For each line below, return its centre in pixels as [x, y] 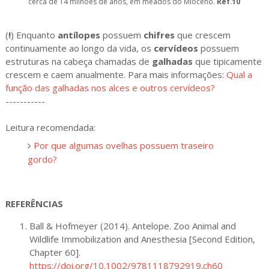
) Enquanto [34, 35]
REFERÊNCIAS [34, 203]
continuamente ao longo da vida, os [79, 48]
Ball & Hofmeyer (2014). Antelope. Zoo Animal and [132, 225]
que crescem [202, 35]
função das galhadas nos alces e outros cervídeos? [110, 88]
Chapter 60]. [55, 252]
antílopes [79, 35]
